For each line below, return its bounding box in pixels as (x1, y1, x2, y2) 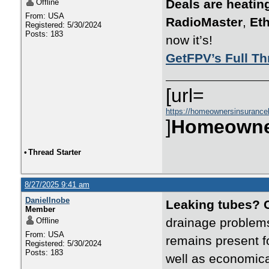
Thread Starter (28, 148, 81, 157)
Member (25, 205, 55, 214)
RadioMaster (166, 15, 243, 29)
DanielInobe (25, 196, 70, 205)
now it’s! (166, 33, 213, 47)
